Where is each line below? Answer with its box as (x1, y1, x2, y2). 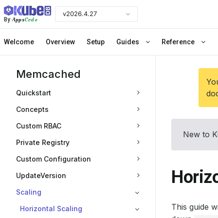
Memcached (16, 68, 81, 80)
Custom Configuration (16, 155, 91, 163)
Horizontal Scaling (20, 204, 82, 213)
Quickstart (16, 89, 51, 97)
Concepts (16, 105, 49, 113)
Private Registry (16, 138, 70, 146)
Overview (46, 38, 75, 46)
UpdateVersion (16, 171, 66, 180)
